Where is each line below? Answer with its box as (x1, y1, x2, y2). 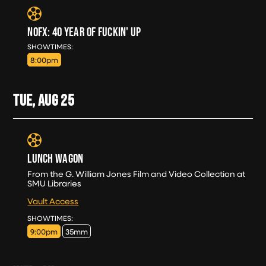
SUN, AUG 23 (72, 40, 116, 50)
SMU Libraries (27, 178, 82, 189)
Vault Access (27, 195, 79, 207)
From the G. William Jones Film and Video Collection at (27, 168, 246, 180)
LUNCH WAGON (27, 151, 84, 166)
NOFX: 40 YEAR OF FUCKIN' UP (27, 24, 141, 39)
